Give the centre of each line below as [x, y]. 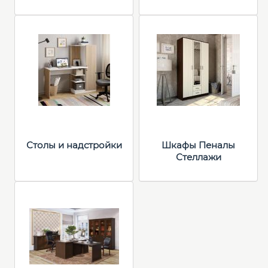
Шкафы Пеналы [198, 145]
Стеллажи [198, 157]
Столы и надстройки [74, 145]
